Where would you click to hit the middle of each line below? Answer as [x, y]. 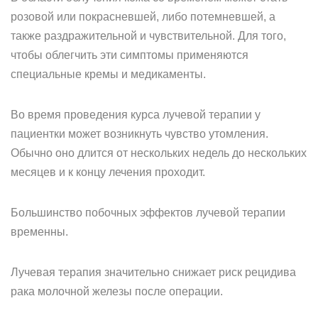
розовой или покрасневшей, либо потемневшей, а [143, 17]
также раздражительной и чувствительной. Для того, [148, 36]
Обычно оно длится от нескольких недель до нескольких [159, 153]
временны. [39, 232]
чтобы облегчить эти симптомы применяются [130, 55]
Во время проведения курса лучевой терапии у [136, 115]
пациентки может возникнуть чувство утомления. [139, 134]
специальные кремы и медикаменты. [108, 74]
